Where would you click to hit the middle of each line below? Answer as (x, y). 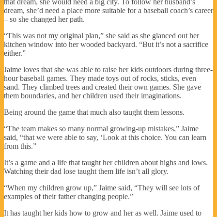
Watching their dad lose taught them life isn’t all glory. (86, 171)
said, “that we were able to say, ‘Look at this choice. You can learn (105, 137)
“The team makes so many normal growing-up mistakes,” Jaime (101, 128)
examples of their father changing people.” (69, 196)
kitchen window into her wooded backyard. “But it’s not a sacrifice (106, 44)
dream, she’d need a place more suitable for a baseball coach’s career (108, 10)
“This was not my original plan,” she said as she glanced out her (101, 35)
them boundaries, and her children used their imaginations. (93, 95)
